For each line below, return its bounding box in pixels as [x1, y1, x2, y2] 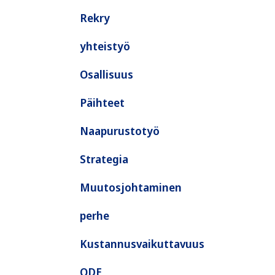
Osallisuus [80, 67, 133, 82]
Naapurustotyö [80, 123, 160, 138]
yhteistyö [80, 39, 130, 53]
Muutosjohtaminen [80, 180, 182, 195]
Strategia [80, 152, 128, 166]
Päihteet [80, 95, 125, 110]
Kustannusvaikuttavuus [80, 236, 204, 251]
